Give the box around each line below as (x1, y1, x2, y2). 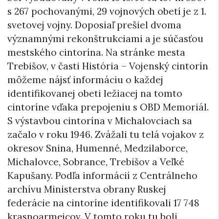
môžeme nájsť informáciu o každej (7, 73, 163, 86)
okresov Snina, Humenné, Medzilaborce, (7, 142, 188, 154)
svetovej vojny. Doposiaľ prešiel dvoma (7, 19, 181, 31)
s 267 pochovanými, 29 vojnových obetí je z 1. (7, 5, 206, 17)
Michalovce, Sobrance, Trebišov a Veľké (7, 155, 184, 168)
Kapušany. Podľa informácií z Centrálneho (7, 169, 197, 181)
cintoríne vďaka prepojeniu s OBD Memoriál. (7, 101, 209, 113)
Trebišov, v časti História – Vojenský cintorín (7, 60, 208, 72)
